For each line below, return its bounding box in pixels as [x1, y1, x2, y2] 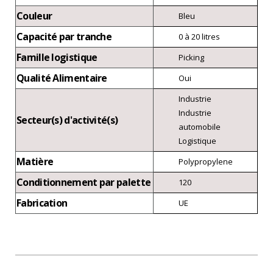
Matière [16, 154, 54, 168]
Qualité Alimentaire [16, 71, 107, 85]
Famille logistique [16, 50, 97, 64]
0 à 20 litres [179, 30, 220, 42]
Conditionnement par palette [16, 175, 151, 189]
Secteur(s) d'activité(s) [16, 113, 118, 127]
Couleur [16, 9, 52, 23]
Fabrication [16, 196, 68, 210]
